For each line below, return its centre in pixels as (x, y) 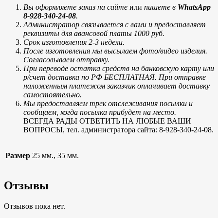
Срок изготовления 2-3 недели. (74, 42)
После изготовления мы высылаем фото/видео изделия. (115, 51)
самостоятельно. (53, 94)
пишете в (161, 7)
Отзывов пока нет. (35, 206)
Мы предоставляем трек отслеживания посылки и (108, 103)
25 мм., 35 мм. (55, 155)
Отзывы (26, 185)
